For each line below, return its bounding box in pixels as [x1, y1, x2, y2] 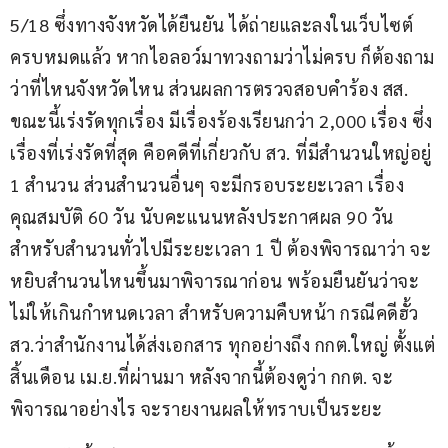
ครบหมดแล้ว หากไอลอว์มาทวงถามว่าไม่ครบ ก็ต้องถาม [10, 44, 435, 68]
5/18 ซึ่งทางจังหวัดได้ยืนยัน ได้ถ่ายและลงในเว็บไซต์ [10, 12, 413, 36]
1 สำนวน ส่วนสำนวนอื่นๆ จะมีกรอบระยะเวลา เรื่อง [10, 172, 404, 196]
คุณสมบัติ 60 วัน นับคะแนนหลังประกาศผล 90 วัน [10, 204, 398, 228]
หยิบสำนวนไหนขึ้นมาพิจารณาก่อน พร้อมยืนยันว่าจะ [10, 268, 419, 292]
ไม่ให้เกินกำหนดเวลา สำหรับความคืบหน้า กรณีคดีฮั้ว [10, 300, 423, 324]
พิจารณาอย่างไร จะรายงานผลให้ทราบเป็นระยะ [10, 396, 382, 420]
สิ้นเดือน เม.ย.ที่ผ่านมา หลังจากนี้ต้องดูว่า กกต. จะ [10, 364, 393, 388]
